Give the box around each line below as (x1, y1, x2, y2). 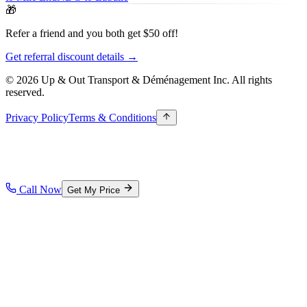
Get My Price (67, 185, 120, 195)
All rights (232, 74, 272, 86)
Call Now (19, 184, 62, 195)
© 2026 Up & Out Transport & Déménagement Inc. (5, 74, 232, 86)
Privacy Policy (5, 112, 69, 123)
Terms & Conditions (69, 112, 156, 123)
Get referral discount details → (5, 51, 138, 62)
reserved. (5, 86, 45, 98)
